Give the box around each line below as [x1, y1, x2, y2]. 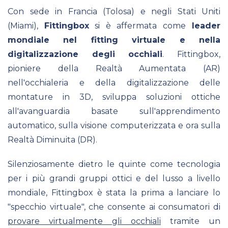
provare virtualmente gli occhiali [8, 216, 161, 226]
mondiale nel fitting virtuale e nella [8, 35, 220, 45]
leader [185, 20, 220, 31]
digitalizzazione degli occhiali [8, 49, 163, 59]
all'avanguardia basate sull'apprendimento [8, 106, 220, 116]
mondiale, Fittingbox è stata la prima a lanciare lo [8, 187, 220, 197]
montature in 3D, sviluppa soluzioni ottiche [8, 92, 220, 102]
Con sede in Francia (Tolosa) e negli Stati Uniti [8, 6, 220, 16]
